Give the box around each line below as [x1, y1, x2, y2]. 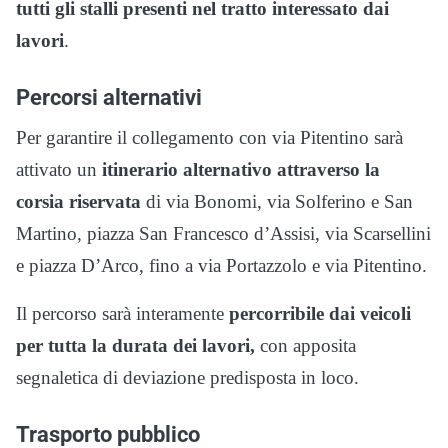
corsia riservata [16, 190, 141, 212]
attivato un [16, 158, 102, 180]
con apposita [255, 334, 356, 356]
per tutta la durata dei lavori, [16, 334, 255, 356]
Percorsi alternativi [16, 83, 202, 110]
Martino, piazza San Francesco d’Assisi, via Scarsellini [16, 222, 431, 244]
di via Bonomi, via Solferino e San [141, 190, 413, 212]
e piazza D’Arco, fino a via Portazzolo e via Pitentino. [16, 254, 427, 276]
